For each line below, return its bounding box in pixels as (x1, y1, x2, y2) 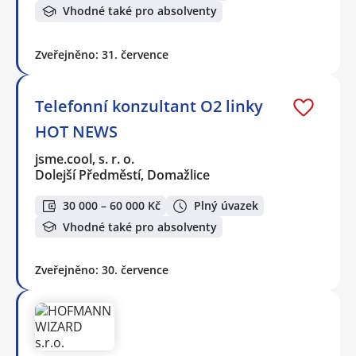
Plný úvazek (194, 198, 258, 213)
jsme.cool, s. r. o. (35, 149, 136, 168)
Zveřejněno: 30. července (35, 261, 168, 277)
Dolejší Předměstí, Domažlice (35, 165, 210, 184)
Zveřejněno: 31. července (35, 46, 168, 62)
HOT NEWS (35, 120, 118, 142)
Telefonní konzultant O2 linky (35, 95, 263, 117)
